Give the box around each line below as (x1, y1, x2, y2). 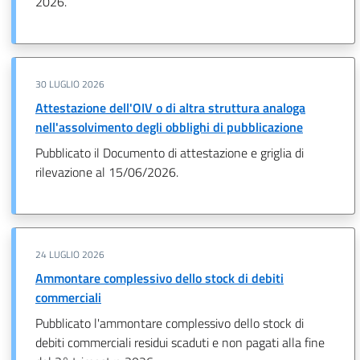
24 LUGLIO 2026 (35, 246, 104, 262)
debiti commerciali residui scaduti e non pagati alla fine (35, 332, 325, 352)
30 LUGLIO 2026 (35, 76, 104, 92)
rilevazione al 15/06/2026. (35, 162, 178, 182)
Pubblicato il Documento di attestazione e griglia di (35, 142, 304, 162)
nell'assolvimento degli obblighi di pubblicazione (35, 117, 303, 137)
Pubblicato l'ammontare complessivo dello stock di (35, 313, 304, 333)
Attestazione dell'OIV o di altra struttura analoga (35, 97, 305, 117)
